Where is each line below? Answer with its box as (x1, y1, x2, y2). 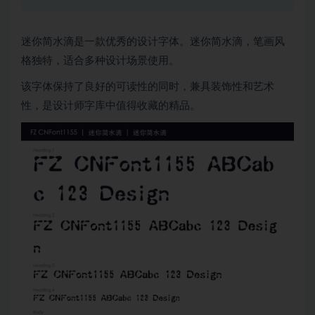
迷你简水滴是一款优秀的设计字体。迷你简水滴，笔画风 (21, 37, 285, 48)
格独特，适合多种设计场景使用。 (21, 56, 179, 67)
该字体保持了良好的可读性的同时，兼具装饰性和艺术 (21, 82, 274, 93)
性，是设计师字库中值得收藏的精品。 (21, 101, 200, 112)
